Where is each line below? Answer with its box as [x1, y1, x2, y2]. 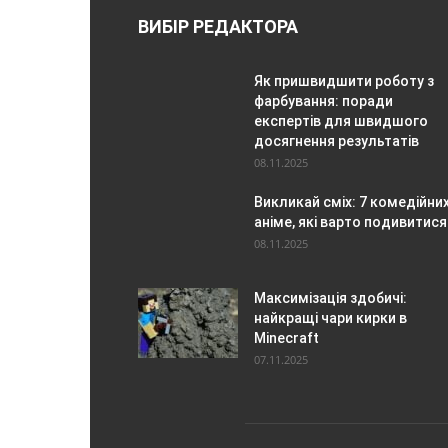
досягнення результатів [254, 132, 419, 149]
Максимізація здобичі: [254, 289, 407, 306]
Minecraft [254, 329, 319, 346]
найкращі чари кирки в [254, 309, 407, 326]
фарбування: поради [254, 92, 393, 109]
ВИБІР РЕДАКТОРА [138, 15, 298, 37]
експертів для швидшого [254, 112, 428, 129]
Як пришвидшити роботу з [254, 72, 434, 89]
